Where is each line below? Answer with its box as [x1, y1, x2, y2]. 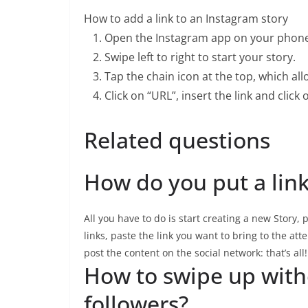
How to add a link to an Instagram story [84, 11, 288, 26]
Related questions [84, 125, 270, 155]
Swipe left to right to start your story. [104, 49, 296, 65]
